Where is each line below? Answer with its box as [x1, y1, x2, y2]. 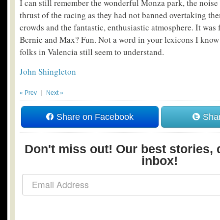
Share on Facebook [54, 112, 134, 122]
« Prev [20, 89, 37, 96]
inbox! [141, 154, 178, 167]
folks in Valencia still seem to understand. [20, 46, 164, 57]
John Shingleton [20, 66, 76, 77]
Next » [46, 89, 63, 96]
